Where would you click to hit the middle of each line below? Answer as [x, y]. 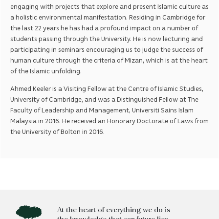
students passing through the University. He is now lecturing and [107, 38]
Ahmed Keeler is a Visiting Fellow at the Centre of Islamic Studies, [107, 88]
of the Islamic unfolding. [46, 70]
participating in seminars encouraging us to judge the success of [107, 49]
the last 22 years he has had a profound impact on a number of [104, 27]
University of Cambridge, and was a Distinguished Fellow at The [104, 99]
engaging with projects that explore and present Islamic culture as [109, 6]
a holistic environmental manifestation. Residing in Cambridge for [108, 17]
